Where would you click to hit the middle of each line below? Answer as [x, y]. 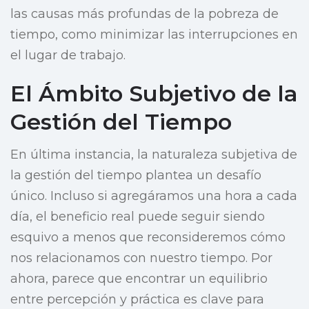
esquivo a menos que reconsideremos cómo [148, 238]
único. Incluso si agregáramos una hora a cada [154, 196]
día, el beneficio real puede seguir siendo [138, 217]
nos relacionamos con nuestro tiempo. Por [141, 258]
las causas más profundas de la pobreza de [144, 14]
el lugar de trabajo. [68, 56]
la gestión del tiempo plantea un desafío [136, 176]
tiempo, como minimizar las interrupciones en [154, 35]
